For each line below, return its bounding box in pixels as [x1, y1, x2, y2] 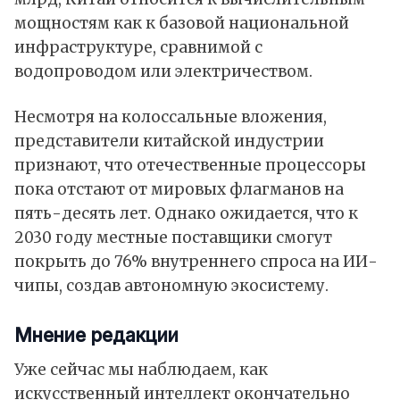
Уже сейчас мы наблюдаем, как [14, 360, 268, 380]
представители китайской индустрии [14, 131, 324, 152]
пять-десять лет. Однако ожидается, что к [14, 204, 358, 224]
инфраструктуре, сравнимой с [14, 37, 262, 58]
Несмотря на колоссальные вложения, [14, 107, 327, 128]
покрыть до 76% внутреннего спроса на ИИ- [14, 252, 378, 272]
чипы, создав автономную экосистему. [14, 276, 329, 296]
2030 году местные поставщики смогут [14, 228, 332, 248]
